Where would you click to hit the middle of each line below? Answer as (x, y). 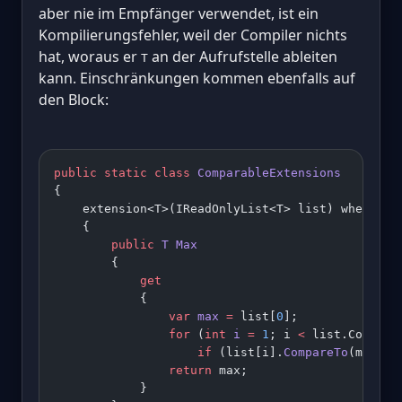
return (133, 370)
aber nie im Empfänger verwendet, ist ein (179, 13)
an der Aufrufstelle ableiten (243, 56)
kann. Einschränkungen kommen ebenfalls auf (197, 78)
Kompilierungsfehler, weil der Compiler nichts (193, 35)
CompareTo (316, 352)
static (122, 172)
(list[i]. (248, 352)
